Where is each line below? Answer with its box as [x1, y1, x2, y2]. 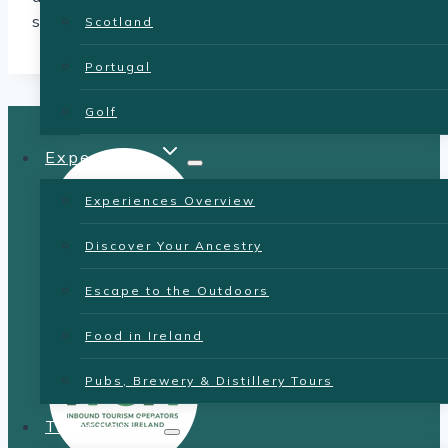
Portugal [85, 59, 151, 74]
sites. [32, 11, 70, 32]
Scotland [85, 14, 153, 29]
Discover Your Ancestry [85, 238, 262, 253]
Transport [45, 416, 135, 436]
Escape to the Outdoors [85, 283, 269, 298]
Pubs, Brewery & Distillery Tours [85, 373, 333, 388]
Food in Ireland [85, 328, 203, 343]
